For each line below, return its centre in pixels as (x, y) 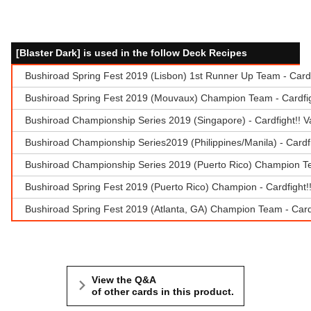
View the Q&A (124, 280)
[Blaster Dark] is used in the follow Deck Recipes (132, 52)
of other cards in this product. (163, 292)
